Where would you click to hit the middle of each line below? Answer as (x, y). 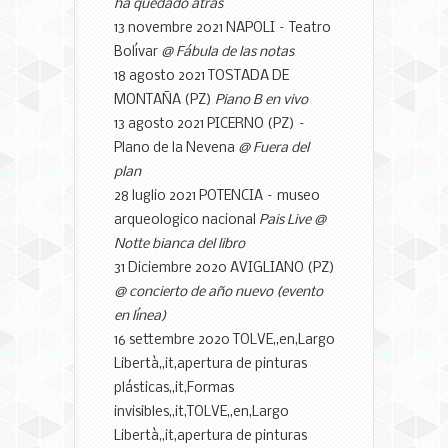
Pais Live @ (292, 220)
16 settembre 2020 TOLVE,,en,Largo (224, 340)
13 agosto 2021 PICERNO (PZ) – (210, 124)
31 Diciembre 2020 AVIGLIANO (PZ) (224, 268)
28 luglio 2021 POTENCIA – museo (217, 196)
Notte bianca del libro (179, 244)
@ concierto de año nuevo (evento (218, 292)
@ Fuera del (273, 148)
